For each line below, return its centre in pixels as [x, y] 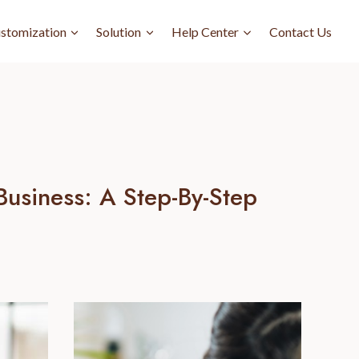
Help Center [206, 31]
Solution [119, 31]
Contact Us [301, 31]
